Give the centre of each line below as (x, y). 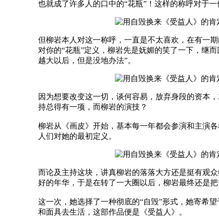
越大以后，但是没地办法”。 (87, 60)
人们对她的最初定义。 (77, 136)
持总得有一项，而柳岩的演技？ (93, 107)
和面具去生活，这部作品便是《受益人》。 (112, 212)
